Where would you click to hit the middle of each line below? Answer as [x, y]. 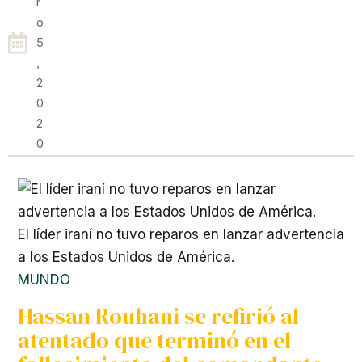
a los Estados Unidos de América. [126, 257]
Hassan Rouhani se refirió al [158, 316]
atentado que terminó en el [154, 340]
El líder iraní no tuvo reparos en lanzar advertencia [181, 234]
